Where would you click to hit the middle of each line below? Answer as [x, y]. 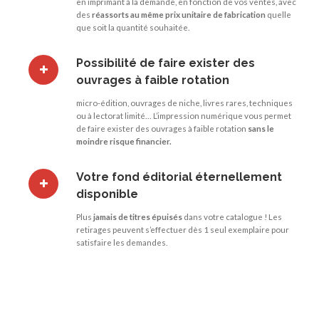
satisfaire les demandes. [122, 242]
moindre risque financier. [124, 141]
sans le [261, 128]
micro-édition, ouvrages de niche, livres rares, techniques [184, 102]
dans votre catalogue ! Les [232, 216]
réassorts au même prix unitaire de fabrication [179, 14]
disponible [107, 194]
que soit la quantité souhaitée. [133, 27]
